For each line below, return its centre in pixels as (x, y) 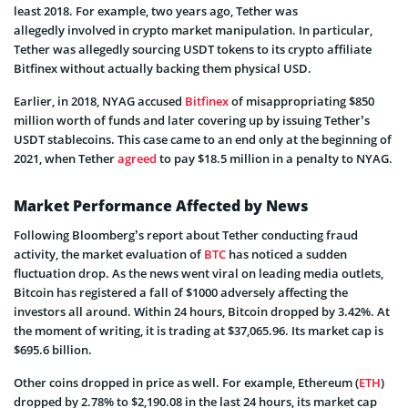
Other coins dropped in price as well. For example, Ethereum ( (186, 382)
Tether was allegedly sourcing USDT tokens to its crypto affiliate (193, 49)
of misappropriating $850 (301, 101)
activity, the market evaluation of (109, 254)
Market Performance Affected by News (161, 205)
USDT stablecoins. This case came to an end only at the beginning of (203, 139)
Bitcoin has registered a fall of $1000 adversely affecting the (181, 292)
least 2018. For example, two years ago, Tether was (156, 10)
